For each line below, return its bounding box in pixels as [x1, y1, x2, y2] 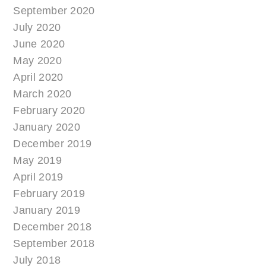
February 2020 [13, 104, 85, 116]
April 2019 [13, 170, 64, 183]
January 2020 [13, 121, 81, 133]
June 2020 [13, 37, 65, 50]
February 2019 [13, 187, 85, 199]
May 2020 [13, 54, 62, 66]
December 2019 [13, 137, 92, 150]
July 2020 [13, 21, 61, 33]
